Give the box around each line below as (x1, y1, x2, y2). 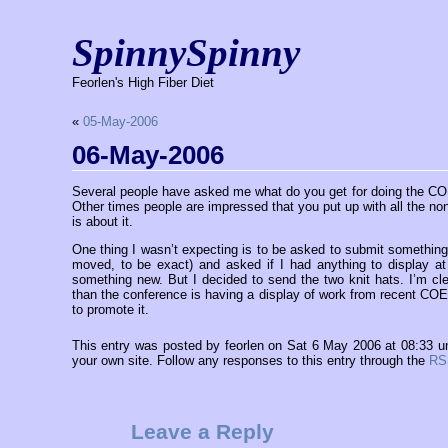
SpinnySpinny (72, 31, 301, 74)
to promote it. (71, 302, 149, 317)
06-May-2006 (71, 140, 224, 170)
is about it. (71, 214, 133, 229)
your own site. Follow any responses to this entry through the (71, 352, 429, 368)
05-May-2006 (82, 114, 158, 129)
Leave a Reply (130, 419, 274, 443)
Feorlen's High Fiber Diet (72, 75, 215, 90)
